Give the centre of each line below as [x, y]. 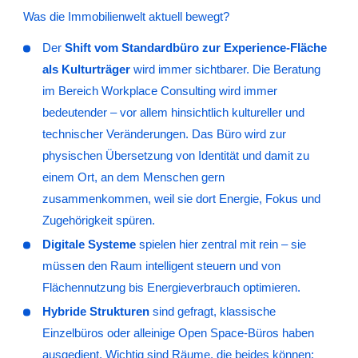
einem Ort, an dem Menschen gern [133, 177]
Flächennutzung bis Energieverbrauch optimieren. [171, 287]
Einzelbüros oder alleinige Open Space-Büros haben [178, 333]
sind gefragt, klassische [213, 311]
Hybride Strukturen [96, 311]
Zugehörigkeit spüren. [99, 220]
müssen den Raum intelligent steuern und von [161, 266]
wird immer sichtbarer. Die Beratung [225, 69]
